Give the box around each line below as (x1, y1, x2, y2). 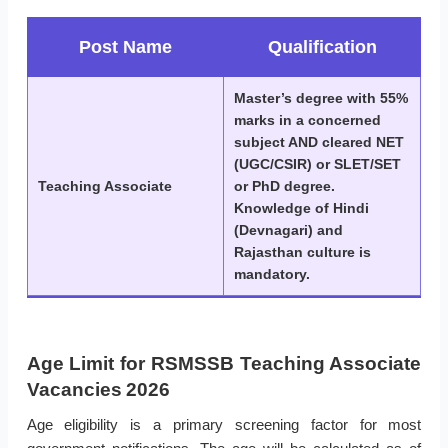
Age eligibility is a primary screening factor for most (26, 416, 422, 434)
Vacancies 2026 (26, 379, 170, 401)
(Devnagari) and (234, 222, 343, 239)
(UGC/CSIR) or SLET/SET (234, 156, 401, 173)
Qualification (267, 37, 377, 58)
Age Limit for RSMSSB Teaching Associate (26, 353, 422, 375)
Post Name (79, 37, 172, 58)
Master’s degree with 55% (234, 90, 408, 107)
